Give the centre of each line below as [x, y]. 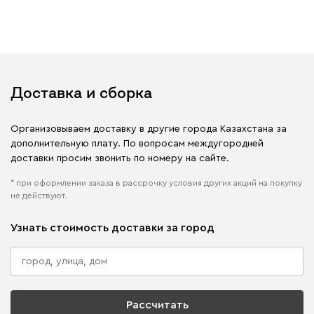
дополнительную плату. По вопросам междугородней [137, 143]
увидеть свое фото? [112, 9]
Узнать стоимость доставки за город [112, 227]
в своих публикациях [112, 42]
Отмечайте [69, 27]
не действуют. [39, 195]
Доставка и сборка [81, 92]
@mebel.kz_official [139, 27]
